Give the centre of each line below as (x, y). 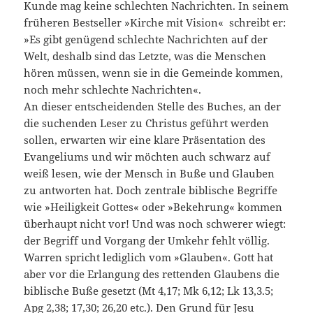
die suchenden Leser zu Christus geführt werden (147, 123)
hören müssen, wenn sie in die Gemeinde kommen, (154, 73)
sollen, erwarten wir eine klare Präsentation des (145, 140)
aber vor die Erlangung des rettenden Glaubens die (152, 274)
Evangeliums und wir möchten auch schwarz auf (147, 157)
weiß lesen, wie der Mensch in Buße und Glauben (150, 174)
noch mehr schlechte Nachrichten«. (113, 90)
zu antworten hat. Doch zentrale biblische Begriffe (151, 190)
